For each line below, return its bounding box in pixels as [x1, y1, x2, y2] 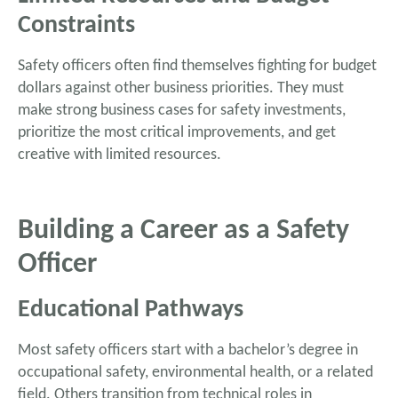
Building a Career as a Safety [18, 217, 349, 246]
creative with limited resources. [18, 147, 221, 164]
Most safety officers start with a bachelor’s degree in [18, 342, 358, 360]
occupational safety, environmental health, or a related [18, 364, 373, 382]
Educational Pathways [18, 298, 243, 323]
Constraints [18, 13, 135, 39]
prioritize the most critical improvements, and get [18, 124, 336, 142]
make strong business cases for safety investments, [18, 102, 346, 120]
